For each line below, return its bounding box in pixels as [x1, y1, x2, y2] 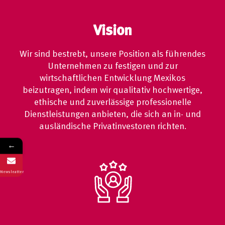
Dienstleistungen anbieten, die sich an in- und [24, 109, 201, 119]
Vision [93, 24, 132, 38]
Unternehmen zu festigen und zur [47, 61, 178, 70]
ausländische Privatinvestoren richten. [39, 122, 186, 131]
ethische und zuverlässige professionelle [34, 97, 191, 106]
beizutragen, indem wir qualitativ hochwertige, [23, 85, 202, 94]
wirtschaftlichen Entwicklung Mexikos [40, 73, 185, 82]
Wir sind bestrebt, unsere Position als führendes [20, 49, 205, 58]
